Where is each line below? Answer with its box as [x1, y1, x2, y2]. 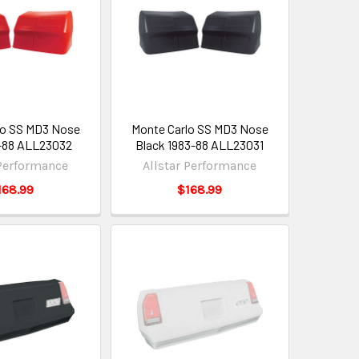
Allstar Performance [143, 158, 257, 174]
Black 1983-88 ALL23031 [135, 137, 264, 153]
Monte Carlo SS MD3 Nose [131, 121, 268, 137]
